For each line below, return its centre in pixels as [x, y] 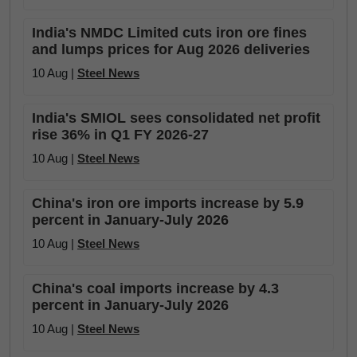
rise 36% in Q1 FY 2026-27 [120, 135]
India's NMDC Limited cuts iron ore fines [169, 33]
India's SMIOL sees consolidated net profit [176, 118]
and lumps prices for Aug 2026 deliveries [171, 49]
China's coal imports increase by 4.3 [155, 288]
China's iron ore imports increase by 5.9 [168, 203]
